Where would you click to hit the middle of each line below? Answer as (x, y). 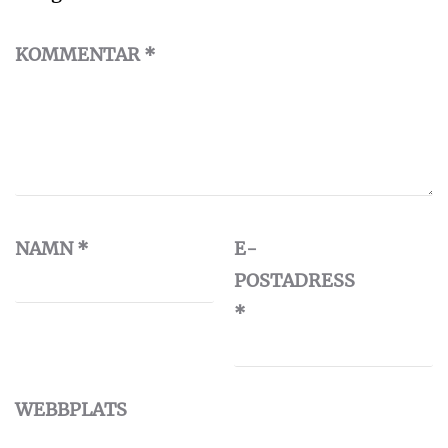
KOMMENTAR (79, 54)
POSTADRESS (294, 280)
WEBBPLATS (71, 409)
